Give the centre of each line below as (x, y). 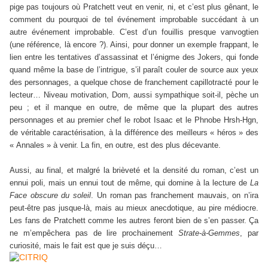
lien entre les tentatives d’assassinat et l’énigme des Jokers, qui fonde (134, 57)
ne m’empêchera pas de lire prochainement (94, 233)
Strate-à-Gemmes (209, 233)
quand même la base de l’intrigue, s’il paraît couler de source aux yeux (134, 70)
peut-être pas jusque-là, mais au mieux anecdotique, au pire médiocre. (134, 208)
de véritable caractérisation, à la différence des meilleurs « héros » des (134, 133)
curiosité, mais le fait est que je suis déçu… (86, 246)
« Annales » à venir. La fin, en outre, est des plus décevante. (115, 145)
